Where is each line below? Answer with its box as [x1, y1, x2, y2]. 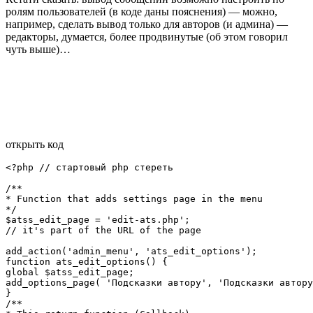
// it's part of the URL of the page [6, 225, 201, 236]
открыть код [6, 138, 64, 151]
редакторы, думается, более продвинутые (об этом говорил [6, 31, 288, 43]
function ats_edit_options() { [6, 256, 168, 268]
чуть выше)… [6, 43, 71, 56]
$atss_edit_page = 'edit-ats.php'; [6, 214, 190, 226]
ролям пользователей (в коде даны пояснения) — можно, [6, 6, 277, 18]
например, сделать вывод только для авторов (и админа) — [6, 18, 288, 31]
